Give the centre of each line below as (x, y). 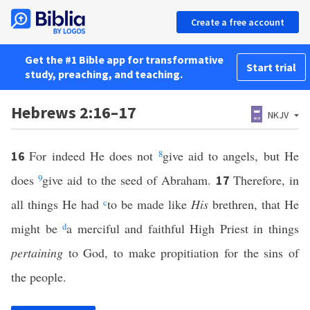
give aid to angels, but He (231, 156)
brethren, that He (254, 204)
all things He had (57, 204)
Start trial (271, 67)
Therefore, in (266, 180)
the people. (39, 277)
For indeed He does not (94, 156)
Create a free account (238, 22)
